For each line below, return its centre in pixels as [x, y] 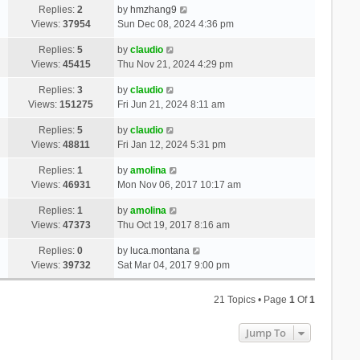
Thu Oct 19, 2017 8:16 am [173, 225]
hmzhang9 [153, 9]
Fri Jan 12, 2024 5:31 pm [171, 144]
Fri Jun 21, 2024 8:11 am [171, 104]
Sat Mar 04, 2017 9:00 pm [173, 265]
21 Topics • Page [252, 299]
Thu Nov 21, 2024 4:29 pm [175, 64]
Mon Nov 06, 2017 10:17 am [179, 184]
